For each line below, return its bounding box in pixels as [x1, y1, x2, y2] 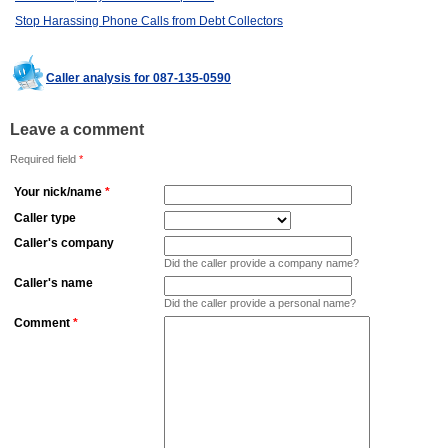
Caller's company [14, 236, 114, 251]
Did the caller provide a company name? [164, 257, 359, 270]
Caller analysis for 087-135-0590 [46, 71, 231, 86]
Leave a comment [10, 121, 144, 139]
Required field [10, 153, 79, 166]
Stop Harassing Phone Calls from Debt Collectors [15, 14, 283, 29]
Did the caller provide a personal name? [164, 297, 356, 310]
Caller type [14, 211, 76, 226]
